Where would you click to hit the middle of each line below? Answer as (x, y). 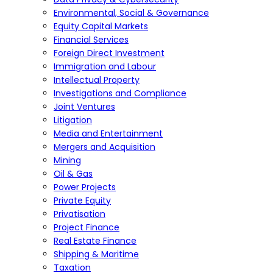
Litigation (73, 120)
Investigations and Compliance (120, 93)
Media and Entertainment (108, 133)
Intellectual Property (97, 80)
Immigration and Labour (105, 66)
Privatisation (80, 214)
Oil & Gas (73, 174)
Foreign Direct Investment (109, 53)
